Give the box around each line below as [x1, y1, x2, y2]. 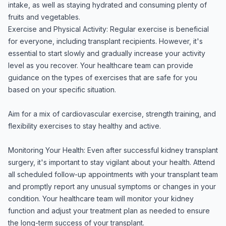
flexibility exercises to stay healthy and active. [8, 122, 161, 130]
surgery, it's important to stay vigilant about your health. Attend [8, 158, 215, 166]
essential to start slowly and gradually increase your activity [8, 49, 205, 58]
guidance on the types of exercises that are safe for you [8, 73, 197, 82]
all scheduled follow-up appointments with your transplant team [8, 170, 218, 179]
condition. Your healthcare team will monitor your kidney [8, 194, 194, 203]
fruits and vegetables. [8, 13, 80, 21]
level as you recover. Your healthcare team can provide [8, 61, 193, 70]
